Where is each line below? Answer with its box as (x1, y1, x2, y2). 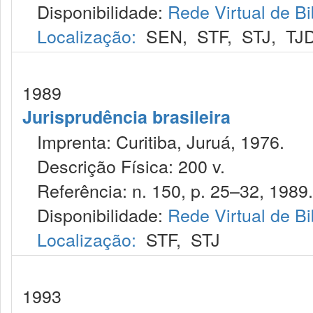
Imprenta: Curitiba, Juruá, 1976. (22, 129, 284, 154)
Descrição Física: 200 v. (22, 153, 225, 178)
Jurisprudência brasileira (22, 104, 231, 129)
